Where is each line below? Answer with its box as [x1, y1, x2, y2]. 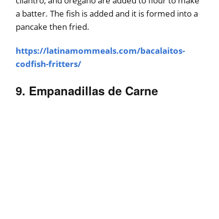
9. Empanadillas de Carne [16, 82, 158, 99]
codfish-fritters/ [16, 58, 81, 69]
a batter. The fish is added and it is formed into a [16, 7, 198, 19]
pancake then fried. [16, 21, 89, 32]
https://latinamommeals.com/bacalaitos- [16, 44, 185, 56]
